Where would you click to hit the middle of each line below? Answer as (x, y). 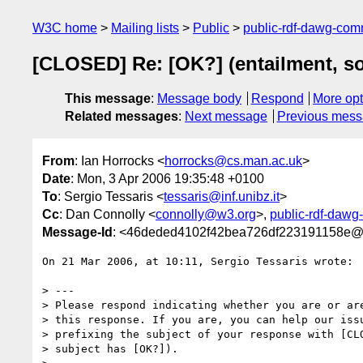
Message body (199, 99)
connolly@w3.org (206, 214)
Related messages (122, 117)
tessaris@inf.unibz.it (222, 196)
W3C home (65, 28)
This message (108, 99)
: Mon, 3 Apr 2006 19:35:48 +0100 (167, 178)
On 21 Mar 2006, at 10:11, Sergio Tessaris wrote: (198, 261)
